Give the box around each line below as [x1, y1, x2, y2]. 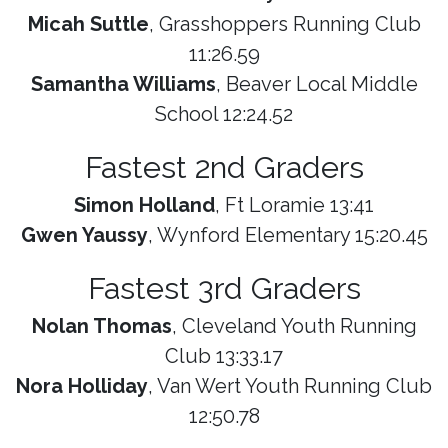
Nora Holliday [16, 374, 148, 399]
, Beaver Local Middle [215, 72, 418, 97]
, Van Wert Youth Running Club [148, 374, 432, 399]
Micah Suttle [27, 12, 149, 37]
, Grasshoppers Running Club [148, 12, 421, 37]
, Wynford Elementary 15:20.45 [147, 223, 428, 248]
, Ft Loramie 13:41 [215, 193, 374, 218]
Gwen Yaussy [20, 223, 148, 248]
